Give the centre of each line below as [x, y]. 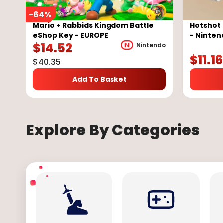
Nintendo [151, 45]
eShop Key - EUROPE [70, 36]
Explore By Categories [113, 131]
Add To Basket [99, 79]
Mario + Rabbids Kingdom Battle [93, 26]
